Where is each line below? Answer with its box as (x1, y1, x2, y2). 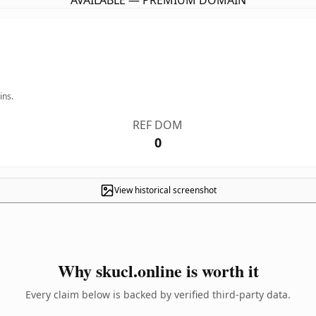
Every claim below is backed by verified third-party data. (25, 288, 291, 301)
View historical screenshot (114, 184, 217, 196)
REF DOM (133, 117, 183, 133)
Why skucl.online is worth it (57, 258, 259, 283)
